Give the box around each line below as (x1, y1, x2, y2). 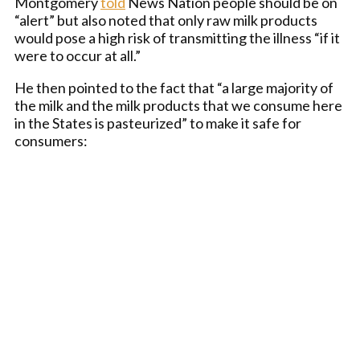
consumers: (14, 132, 88, 149)
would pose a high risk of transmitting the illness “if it (14, 29, 340, 47)
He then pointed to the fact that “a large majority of (14, 79, 333, 96)
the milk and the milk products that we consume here (14, 96, 342, 114)
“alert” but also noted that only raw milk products (14, 11, 317, 29)
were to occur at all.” (14, 47, 141, 64)
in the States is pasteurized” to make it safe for (14, 114, 301, 132)
